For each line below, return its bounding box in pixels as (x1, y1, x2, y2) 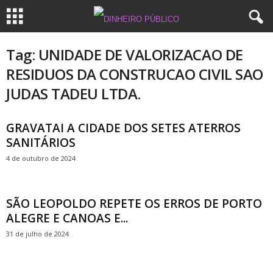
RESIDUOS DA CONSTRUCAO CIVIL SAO (6, 64, 263, 84)
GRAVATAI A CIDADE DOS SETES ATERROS (6, 120, 241, 136)
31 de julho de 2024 (6, 229, 69, 238)
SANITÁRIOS (6, 135, 76, 151)
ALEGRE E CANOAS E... (6, 210, 128, 226)
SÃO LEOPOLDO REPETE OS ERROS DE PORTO (6, 196, 262, 211)
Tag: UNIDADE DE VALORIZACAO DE (6, 44, 243, 65)
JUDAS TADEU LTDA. (6, 83, 141, 104)
